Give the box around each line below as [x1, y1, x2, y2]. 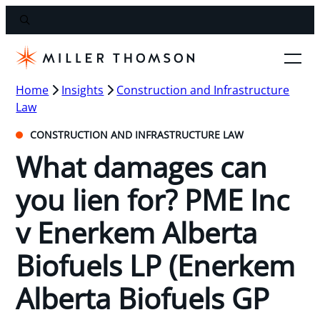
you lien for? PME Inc [16, 179, 290, 219]
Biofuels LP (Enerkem [16, 245, 296, 285]
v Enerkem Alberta [16, 212, 258, 252]
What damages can [16, 146, 268, 186]
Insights [61, 81, 104, 98]
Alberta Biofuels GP [16, 278, 270, 318]
